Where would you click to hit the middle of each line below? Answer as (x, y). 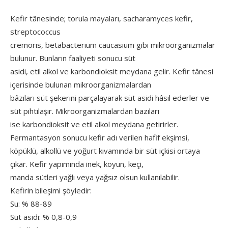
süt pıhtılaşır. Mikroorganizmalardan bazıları (85, 111)
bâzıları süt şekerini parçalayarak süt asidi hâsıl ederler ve (110, 98)
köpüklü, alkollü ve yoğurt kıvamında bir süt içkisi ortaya (105, 151)
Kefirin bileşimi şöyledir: (51, 190)
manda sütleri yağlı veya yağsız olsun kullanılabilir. (95, 177)
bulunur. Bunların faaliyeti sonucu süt (73, 58)
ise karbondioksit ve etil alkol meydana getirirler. (94, 124)
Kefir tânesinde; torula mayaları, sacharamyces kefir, (102, 18)
